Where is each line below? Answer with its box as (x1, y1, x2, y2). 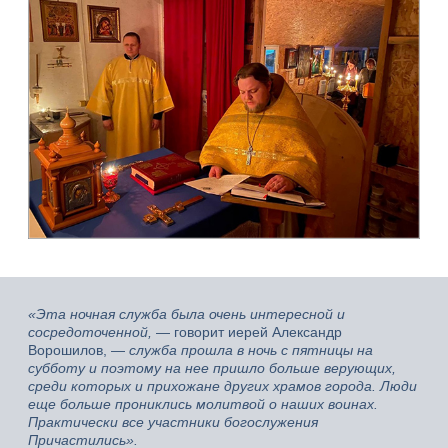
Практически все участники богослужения (28, 413, 318, 430)
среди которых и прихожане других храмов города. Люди (28, 377, 417, 394)
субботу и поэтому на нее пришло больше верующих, (28, 359, 396, 376)
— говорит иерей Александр (152, 323, 342, 340)
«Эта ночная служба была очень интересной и (28, 305, 345, 322)
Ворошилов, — (28, 341, 129, 358)
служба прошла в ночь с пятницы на (129, 341, 373, 358)
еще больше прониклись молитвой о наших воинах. (28, 395, 378, 412)
